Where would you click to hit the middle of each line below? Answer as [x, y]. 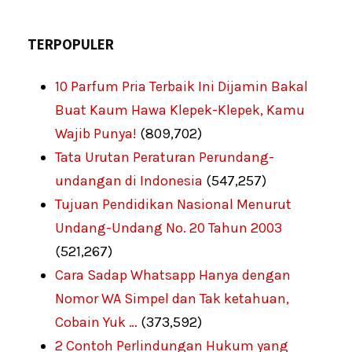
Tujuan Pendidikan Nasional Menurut [173, 204]
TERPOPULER [71, 44]
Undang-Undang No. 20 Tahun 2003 [169, 227]
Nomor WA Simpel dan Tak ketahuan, [172, 298]
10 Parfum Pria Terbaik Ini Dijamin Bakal [181, 86]
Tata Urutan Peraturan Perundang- [165, 157]
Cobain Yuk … [96, 322]
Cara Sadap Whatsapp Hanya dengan [173, 275]
